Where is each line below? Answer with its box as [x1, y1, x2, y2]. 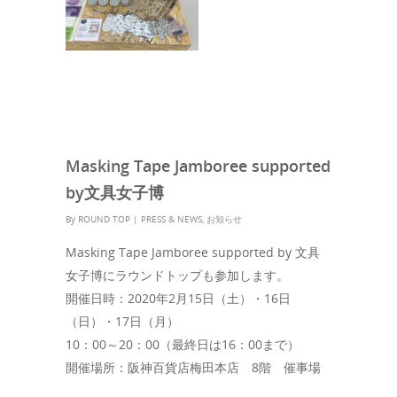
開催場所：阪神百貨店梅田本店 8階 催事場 [66, 359, 321, 377]
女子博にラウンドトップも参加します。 [66, 267, 289, 284]
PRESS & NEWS [141, 213, 202, 226]
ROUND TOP [78, 213, 130, 226]
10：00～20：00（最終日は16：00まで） [66, 336, 300, 354]
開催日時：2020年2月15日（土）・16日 [66, 290, 291, 307]
